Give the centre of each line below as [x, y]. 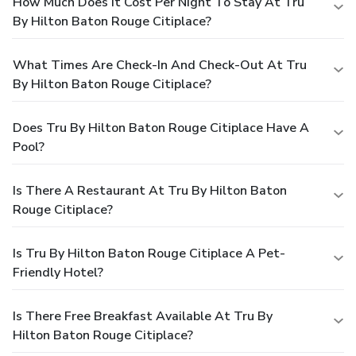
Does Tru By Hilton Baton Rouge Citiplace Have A [161, 128]
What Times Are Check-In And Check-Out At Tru [160, 66]
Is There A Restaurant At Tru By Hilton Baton [150, 191]
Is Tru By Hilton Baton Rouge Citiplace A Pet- [149, 254]
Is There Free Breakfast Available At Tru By [143, 317]
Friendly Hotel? [58, 273]
